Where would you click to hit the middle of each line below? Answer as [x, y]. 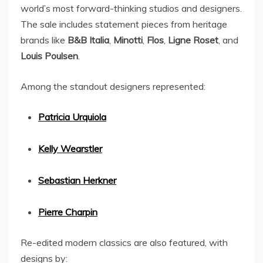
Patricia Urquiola [72, 117]
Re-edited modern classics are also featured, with [124, 242]
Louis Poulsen [49, 55]
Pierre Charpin [68, 212]
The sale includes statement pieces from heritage [124, 24]
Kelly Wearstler [70, 148]
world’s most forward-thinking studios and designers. [131, 8]
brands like [44, 40]
